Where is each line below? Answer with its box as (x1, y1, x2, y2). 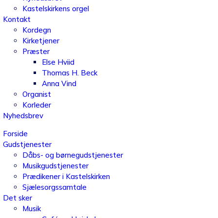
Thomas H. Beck (41, 68, 97, 77)
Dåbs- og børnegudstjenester (22, 150, 123, 160)
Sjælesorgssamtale (22, 182, 87, 192)
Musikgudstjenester (22, 161, 89, 170)
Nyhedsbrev (2, 111, 43, 120)
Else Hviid (41, 57, 74, 67)
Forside (2, 129, 28, 138)
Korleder (22, 100, 51, 109)
